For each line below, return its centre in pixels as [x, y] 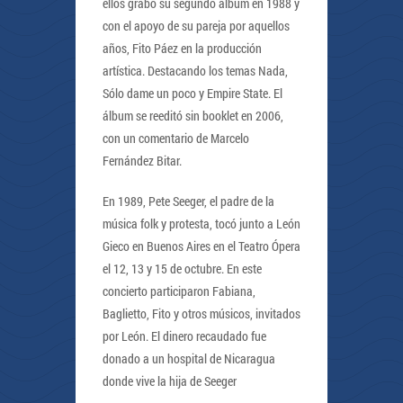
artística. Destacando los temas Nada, [195, 70]
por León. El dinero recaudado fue [184, 336]
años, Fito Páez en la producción [182, 48]
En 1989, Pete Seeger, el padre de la [188, 201]
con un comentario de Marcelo [176, 138]
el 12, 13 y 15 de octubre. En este [182, 268]
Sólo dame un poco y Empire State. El [193, 93]
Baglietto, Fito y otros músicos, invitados [201, 313]
